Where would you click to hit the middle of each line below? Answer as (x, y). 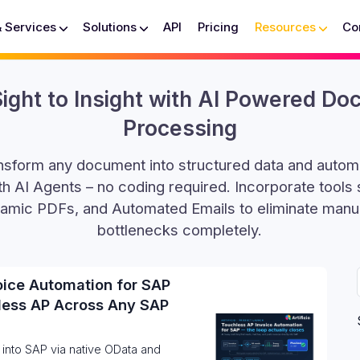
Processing (180, 128)
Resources (286, 27)
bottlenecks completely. (180, 230)
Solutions (110, 27)
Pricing (219, 27)
